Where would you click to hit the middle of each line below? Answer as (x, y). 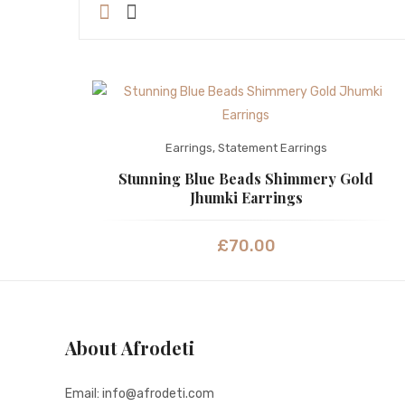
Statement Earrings (272, 148)
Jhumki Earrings (246, 198)
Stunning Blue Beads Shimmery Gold (246, 179)
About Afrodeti (130, 348)
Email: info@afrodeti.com (140, 394)
